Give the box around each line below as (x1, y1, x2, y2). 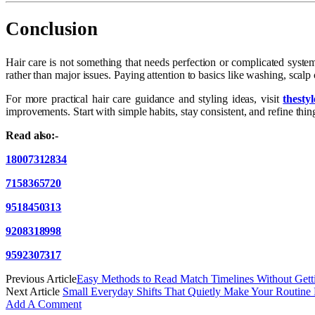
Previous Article (6, 272, 77, 285)
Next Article (6, 285, 63, 297)
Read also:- (6, 129, 59, 141)
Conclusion (6, 18, 98, 40)
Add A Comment (6, 297, 82, 310)
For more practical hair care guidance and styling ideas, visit (6, 92, 283, 105)
